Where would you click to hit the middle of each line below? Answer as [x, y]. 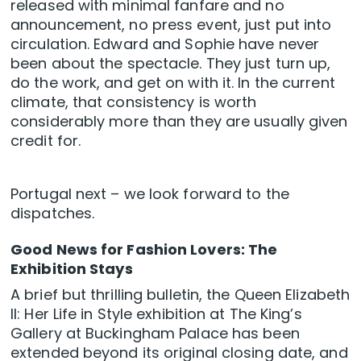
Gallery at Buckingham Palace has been [155, 334]
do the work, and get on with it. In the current [173, 83]
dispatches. [53, 214]
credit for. [46, 141]
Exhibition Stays [72, 269]
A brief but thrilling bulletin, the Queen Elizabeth [180, 295]
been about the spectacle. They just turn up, [171, 64]
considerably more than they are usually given [179, 122]
